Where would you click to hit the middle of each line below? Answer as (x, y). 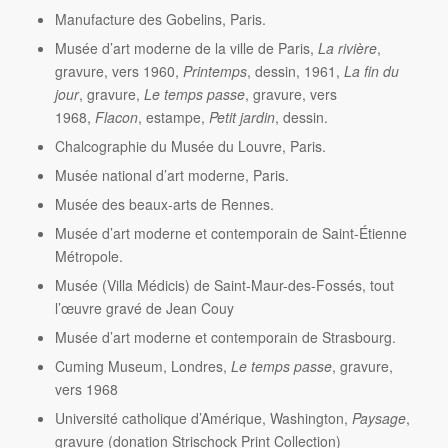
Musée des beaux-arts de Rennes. (164, 203)
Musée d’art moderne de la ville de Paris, (186, 47)
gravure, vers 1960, (118, 70)
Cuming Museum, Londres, (142, 365)
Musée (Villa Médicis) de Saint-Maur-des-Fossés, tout (224, 284)
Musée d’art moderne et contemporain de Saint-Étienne (230, 232)
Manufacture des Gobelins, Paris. (160, 18)
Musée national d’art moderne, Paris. (171, 174)
